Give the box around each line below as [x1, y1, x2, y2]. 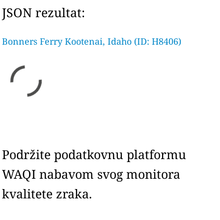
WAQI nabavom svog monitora [2, 165, 181, 182]
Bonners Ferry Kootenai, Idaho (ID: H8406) [2, 35, 182, 47]
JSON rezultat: [2, 4, 85, 21]
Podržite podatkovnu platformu [2, 146, 187, 163]
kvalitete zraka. [2, 185, 92, 202]
